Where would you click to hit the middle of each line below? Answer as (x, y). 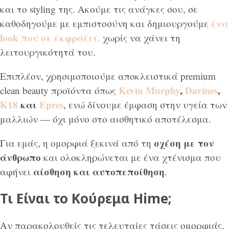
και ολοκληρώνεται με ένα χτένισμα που (131, 157)
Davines (201, 90)
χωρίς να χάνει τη (142, 38)
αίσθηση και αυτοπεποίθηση (99, 172)
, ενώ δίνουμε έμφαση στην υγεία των (145, 105)
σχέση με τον (184, 143)
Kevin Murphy (149, 90)
